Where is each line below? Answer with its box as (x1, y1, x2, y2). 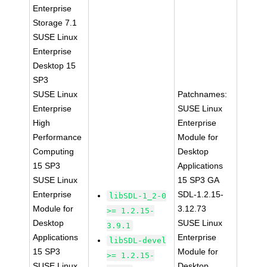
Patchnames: (178, 89, 228, 99)
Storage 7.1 (33, 18, 77, 27)
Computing (33, 147, 74, 156)
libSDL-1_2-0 (109, 191, 167, 200)
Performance (33, 132, 82, 142)
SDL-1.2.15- (178, 190, 224, 199)
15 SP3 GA (178, 175, 220, 185)
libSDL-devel (109, 236, 167, 245)
